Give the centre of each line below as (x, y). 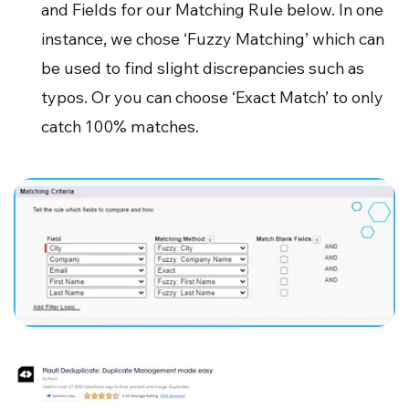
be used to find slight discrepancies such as (203, 68)
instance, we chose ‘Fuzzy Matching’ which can (213, 38)
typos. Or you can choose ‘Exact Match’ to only (212, 97)
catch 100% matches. (120, 126)
